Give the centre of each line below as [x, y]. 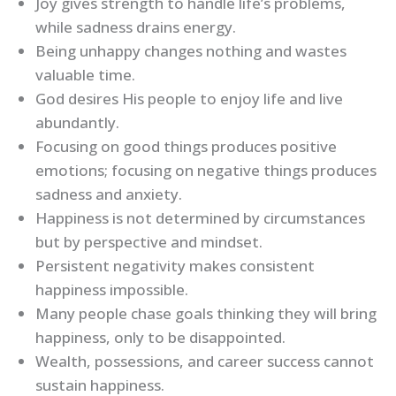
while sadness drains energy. [136, 27]
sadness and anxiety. [109, 194]
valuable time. [85, 74]
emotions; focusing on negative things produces [206, 170]
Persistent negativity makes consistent [175, 265]
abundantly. [77, 122]
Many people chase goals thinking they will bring [206, 313]
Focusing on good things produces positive [186, 146]
